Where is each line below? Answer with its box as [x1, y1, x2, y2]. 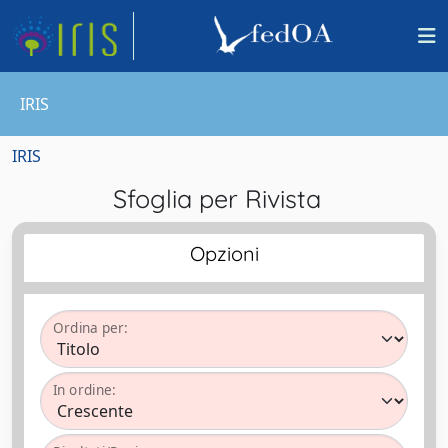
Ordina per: [53, 318, 128, 338]
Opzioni [189, 241, 259, 266]
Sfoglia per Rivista [113, 183, 335, 214]
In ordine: [53, 380, 116, 400]
